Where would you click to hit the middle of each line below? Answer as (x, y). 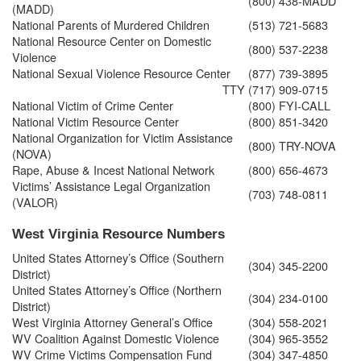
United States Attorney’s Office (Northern (117, 289)
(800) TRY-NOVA (292, 145)
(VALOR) (35, 201)
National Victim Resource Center (95, 121)
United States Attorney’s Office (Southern (118, 257)
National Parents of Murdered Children (111, 24)
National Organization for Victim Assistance (122, 137)
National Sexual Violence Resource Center (121, 73)
